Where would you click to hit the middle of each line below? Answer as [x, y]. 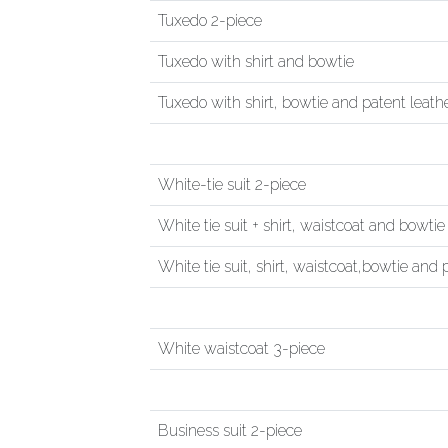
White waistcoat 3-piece [241, 348]
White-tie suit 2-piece [232, 184]
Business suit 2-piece [230, 430]
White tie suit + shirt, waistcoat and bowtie [301, 225]
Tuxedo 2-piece [210, 20]
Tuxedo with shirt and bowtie [256, 61]
